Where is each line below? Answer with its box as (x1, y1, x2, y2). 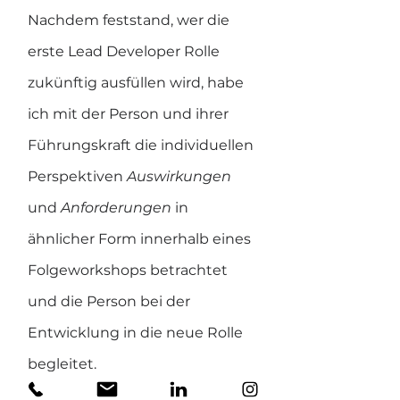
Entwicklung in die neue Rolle (28, 324, 246, 341)
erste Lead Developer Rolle (28, 43, 223, 60)
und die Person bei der (28, 293, 194, 310)
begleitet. (28, 355, 96, 372)
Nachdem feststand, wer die (28, 12, 233, 29)
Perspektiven (28, 168, 127, 185)
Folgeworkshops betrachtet (28, 262, 231, 279)
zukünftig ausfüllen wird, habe (28, 74, 247, 91)
